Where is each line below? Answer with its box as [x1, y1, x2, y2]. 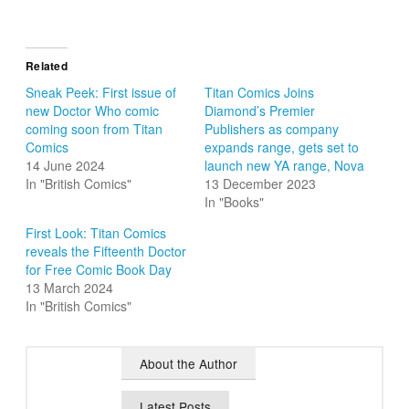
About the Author [140, 354, 238, 373]
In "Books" [204, 193, 264, 212]
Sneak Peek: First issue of [26, 83, 177, 102]
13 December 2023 [204, 174, 316, 194]
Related [26, 58, 68, 75]
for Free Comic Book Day [26, 260, 173, 279]
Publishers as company [204, 120, 339, 139]
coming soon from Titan [26, 120, 163, 139]
